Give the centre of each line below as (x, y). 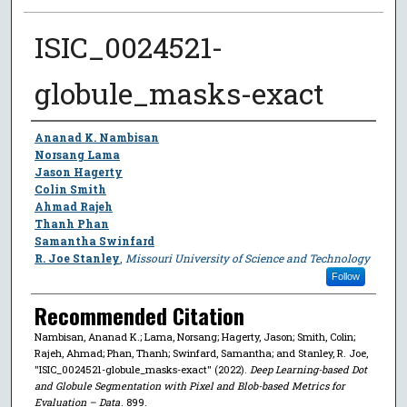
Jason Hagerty (78, 171)
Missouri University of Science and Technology (247, 258)
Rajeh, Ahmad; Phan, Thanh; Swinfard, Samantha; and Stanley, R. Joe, (201, 352)
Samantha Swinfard (94, 240)
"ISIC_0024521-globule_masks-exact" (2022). (142, 369)
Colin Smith (70, 189)
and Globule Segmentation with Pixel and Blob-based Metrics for (189, 385)
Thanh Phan (71, 223)
